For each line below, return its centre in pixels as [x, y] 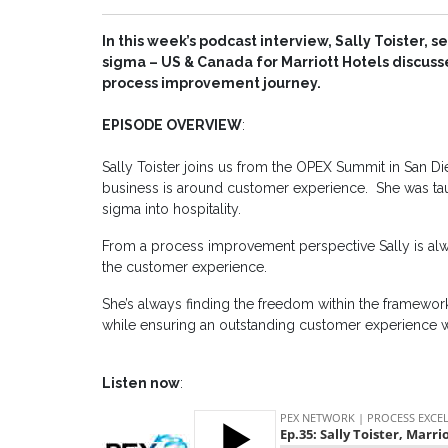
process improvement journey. [211, 83]
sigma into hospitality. [171, 209]
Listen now [141, 383]
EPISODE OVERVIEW [172, 125]
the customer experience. [184, 267]
